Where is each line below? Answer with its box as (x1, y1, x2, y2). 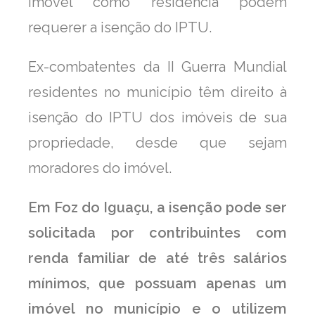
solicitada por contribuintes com (28, 224, 287, 241)
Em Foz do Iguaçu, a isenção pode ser (28, 198, 287, 216)
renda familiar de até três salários (28, 249, 287, 266)
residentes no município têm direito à (28, 83, 287, 101)
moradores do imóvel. (28, 159, 172, 176)
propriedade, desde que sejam (28, 134, 287, 151)
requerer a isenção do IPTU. (28, 18, 212, 36)
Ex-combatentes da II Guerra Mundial (28, 58, 287, 75)
